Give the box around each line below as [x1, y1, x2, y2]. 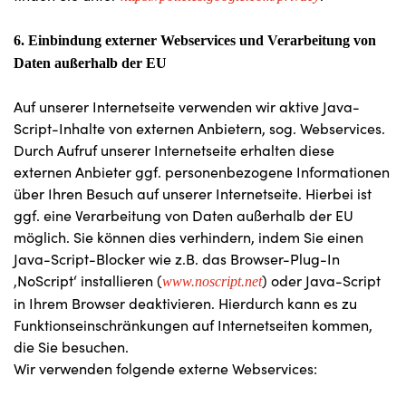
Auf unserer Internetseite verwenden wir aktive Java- [14, 97, 360, 116]
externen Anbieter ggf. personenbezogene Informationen [14, 162, 390, 181]
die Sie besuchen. [14, 337, 129, 356]
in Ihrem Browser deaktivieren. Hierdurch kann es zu [14, 294, 357, 313]
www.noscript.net [162, 274, 262, 289]
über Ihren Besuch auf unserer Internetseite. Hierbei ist [14, 184, 372, 203]
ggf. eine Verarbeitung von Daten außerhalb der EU [14, 206, 353, 225]
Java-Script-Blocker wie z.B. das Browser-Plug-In [14, 249, 340, 268]
